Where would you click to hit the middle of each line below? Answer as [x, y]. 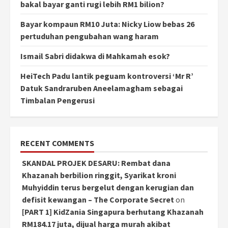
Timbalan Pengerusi [58, 101]
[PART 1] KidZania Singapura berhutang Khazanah [113, 212]
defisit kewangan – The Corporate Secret [98, 200]
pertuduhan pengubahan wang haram [90, 36]
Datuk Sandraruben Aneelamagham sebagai [102, 88]
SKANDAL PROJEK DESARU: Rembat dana [96, 163]
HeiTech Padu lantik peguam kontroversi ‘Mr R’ [107, 76]
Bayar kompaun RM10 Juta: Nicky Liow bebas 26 [107, 24]
